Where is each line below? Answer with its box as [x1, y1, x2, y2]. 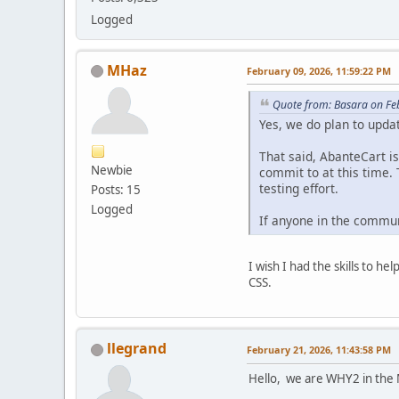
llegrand [107, 338, 167, 359]
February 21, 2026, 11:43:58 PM [247, 343, 391, 357]
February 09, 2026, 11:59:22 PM [247, 63, 391, 77]
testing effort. [259, 180, 338, 198]
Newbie [91, 161, 133, 178]
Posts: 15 [91, 181, 141, 198]
